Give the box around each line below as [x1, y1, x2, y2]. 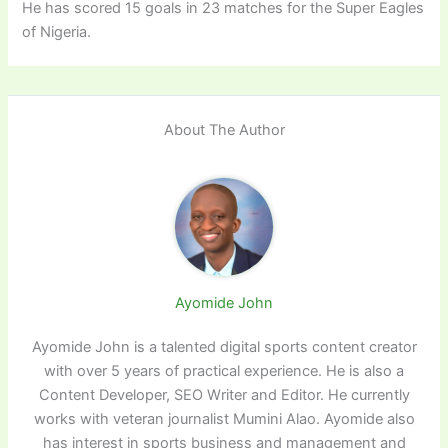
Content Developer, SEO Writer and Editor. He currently [38, 386, 410, 405]
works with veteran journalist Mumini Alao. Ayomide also [33, 410, 415, 429]
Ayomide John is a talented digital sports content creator [31, 338, 417, 357]
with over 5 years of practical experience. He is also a [44, 362, 404, 381]
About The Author [163, 121, 285, 140]
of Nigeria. [22, 23, 92, 42]
